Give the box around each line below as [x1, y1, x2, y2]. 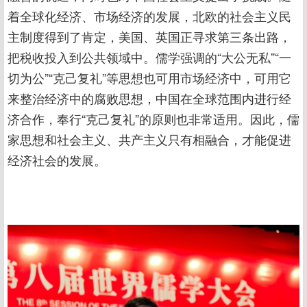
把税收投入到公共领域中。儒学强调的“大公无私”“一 [8, 47, 291, 66]
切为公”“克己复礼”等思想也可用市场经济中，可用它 [8, 68, 291, 86]
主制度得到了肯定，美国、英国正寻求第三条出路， [8, 27, 291, 45]
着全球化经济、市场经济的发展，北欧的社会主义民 [8, 6, 291, 25]
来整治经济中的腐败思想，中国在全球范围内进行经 [8, 88, 291, 107]
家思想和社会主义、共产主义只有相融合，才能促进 [8, 130, 291, 148]
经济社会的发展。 [8, 150, 106, 169]
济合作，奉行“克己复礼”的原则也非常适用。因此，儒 [8, 109, 299, 127]
